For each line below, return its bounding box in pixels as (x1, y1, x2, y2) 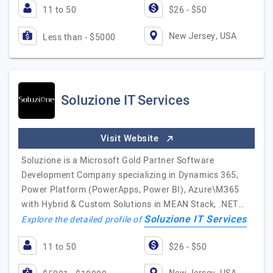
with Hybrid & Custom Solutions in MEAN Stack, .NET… (21, 198, 244, 211)
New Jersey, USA (168, 29, 236, 43)
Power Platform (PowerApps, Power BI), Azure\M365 (21, 183, 239, 196)
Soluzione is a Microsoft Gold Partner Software (21, 154, 214, 167)
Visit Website (100, 132, 161, 145)
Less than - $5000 (43, 31, 116, 44)
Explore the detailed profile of (21, 213, 144, 226)
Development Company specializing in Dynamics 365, (21, 169, 239, 182)
